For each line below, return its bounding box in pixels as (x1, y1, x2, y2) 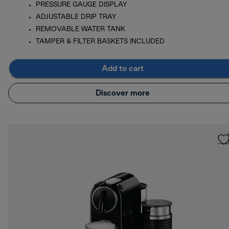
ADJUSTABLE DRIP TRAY (36, 14, 117, 21)
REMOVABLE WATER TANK (36, 26, 125, 33)
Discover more (96, 89, 150, 97)
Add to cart (102, 64, 144, 73)
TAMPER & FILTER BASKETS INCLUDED (36, 38, 165, 45)
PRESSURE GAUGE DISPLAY (36, 2, 127, 9)
